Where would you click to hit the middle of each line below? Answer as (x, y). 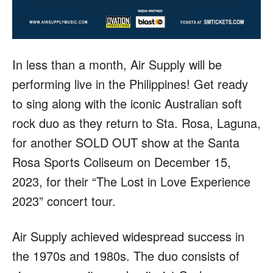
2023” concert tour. (64, 201)
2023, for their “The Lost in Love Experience (131, 182)
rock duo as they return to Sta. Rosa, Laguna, (136, 123)
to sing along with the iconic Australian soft (127, 104)
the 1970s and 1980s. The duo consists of (126, 256)
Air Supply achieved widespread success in (128, 236)
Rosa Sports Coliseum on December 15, (122, 162)
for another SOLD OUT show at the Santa (126, 143)
